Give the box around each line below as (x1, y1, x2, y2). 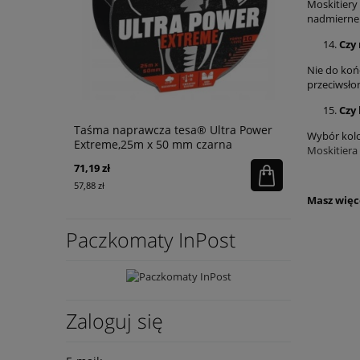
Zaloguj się (66, 307, 163, 335)
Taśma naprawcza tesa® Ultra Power (74, 122, 272, 138)
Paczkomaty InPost (66, 225, 235, 253)
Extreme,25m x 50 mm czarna (74, 137, 232, 153)
